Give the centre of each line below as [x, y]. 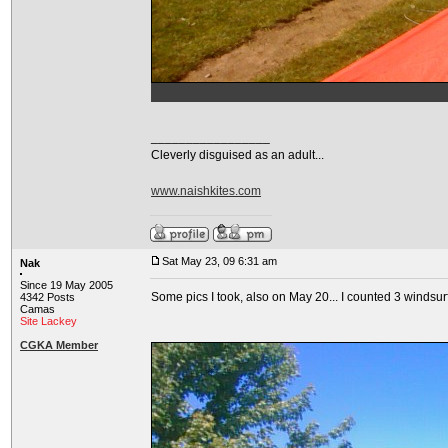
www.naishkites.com [206, 191]
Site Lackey [48, 321]
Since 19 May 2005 [66, 285]
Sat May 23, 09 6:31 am [219, 261]
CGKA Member [59, 345]
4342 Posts [47, 297]
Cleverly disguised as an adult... [237, 155]
